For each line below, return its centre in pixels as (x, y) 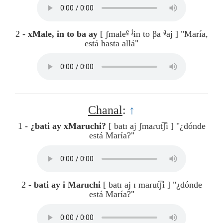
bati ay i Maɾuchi (67, 185)
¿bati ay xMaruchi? (68, 126)
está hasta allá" (111, 44)
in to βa (148, 34)
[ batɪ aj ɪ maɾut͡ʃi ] (136, 185)
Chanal (105, 110)
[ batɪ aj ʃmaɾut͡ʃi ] (141, 126)
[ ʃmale (113, 34)
